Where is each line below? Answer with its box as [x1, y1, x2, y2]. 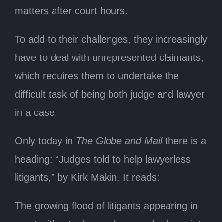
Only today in [15, 135, 73, 146]
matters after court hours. [15, 5, 128, 16]
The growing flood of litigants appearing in [15, 200, 198, 211]
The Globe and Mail [73, 135, 165, 146]
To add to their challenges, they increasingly [15, 33, 207, 45]
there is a [165, 135, 206, 146]
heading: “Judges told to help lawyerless [15, 153, 191, 165]
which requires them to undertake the [15, 70, 179, 81]
